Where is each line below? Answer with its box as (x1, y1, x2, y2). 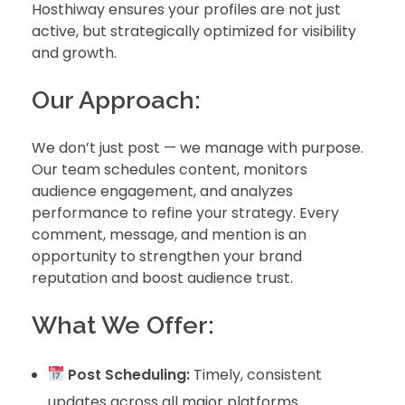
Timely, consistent (189, 363, 322, 385)
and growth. (32, 42, 117, 64)
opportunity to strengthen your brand (32, 245, 302, 267)
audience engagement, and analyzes (32, 180, 293, 202)
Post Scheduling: (67, 363, 190, 385)
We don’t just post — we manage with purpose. (32, 137, 363, 158)
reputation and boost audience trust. (32, 267, 293, 288)
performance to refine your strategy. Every (32, 202, 339, 223)
